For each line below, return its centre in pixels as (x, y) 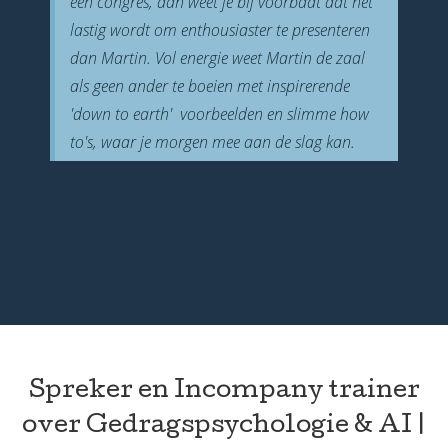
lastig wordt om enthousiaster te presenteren (220, 30)
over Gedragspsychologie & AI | (224, 427)
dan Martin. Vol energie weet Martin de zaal (217, 58)
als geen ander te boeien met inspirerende (210, 86)
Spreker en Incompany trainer (224, 392)
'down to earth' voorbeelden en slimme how (219, 114)
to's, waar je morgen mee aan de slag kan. (214, 142)
